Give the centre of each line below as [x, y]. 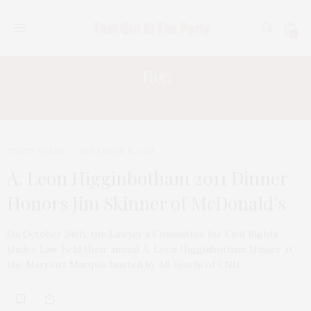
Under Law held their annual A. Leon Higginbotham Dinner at [150, 249]
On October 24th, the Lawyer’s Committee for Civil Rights [143, 234]
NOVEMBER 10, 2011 [116, 151]
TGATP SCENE [36, 151]
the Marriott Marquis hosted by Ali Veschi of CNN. [125, 264]
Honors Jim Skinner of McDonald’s [146, 203]
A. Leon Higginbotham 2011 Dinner [147, 178]
